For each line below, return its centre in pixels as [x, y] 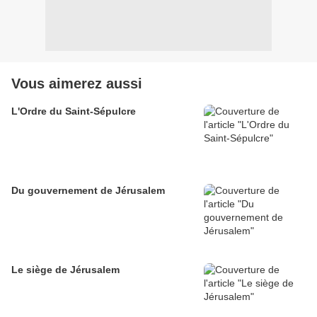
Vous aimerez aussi [77, 84]
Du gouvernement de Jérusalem [88, 191]
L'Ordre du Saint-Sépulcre [74, 111]
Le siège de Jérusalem [65, 270]
